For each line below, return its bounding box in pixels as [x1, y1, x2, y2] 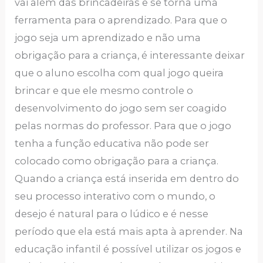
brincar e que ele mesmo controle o [15, 85, 194, 97]
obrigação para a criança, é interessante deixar [15, 49, 245, 62]
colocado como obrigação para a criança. [15, 155, 219, 167]
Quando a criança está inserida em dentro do [15, 173, 240, 185]
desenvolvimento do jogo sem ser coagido [15, 102, 227, 114]
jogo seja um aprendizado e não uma [15, 32, 201, 44]
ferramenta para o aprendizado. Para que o [15, 14, 228, 26]
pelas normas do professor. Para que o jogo [15, 120, 232, 132]
